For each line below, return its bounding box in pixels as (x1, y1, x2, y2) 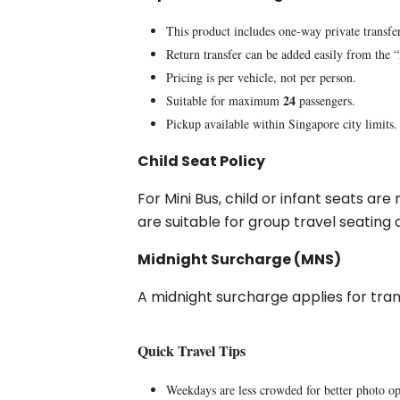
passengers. (299, 92, 356, 109)
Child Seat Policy (137, 151, 266, 171)
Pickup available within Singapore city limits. (166, 115, 398, 132)
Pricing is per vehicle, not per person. (166, 69, 357, 86)
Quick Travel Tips (137, 340, 246, 361)
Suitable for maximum (166, 92, 284, 109)
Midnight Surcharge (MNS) (137, 249, 342, 270)
